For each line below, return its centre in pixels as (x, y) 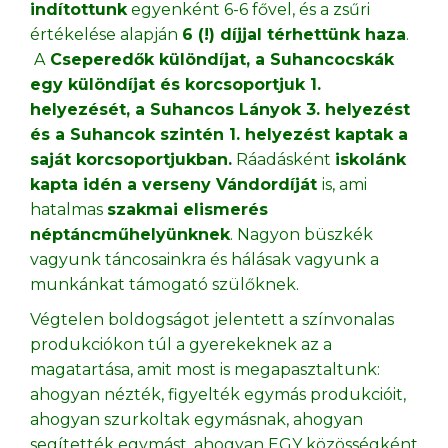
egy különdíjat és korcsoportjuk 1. (175, 84)
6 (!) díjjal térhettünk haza (294, 34)
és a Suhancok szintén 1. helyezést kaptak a (219, 134)
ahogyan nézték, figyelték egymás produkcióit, (218, 394)
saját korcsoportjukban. (131, 159)
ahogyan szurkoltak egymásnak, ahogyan (196, 419)
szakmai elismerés (187, 209)
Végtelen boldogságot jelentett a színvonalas (212, 319)
